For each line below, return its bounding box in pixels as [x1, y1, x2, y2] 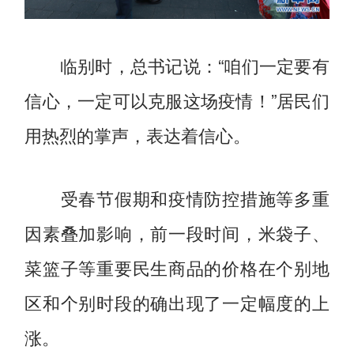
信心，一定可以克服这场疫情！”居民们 [24, 86, 330, 112]
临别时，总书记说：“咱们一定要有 [24, 51, 330, 77]
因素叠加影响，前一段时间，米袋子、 [24, 219, 330, 245]
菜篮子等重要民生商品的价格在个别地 [24, 254, 330, 280]
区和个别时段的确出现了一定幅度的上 [24, 288, 330, 314]
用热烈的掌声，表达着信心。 [24, 121, 251, 147]
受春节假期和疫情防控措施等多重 [24, 184, 330, 210]
